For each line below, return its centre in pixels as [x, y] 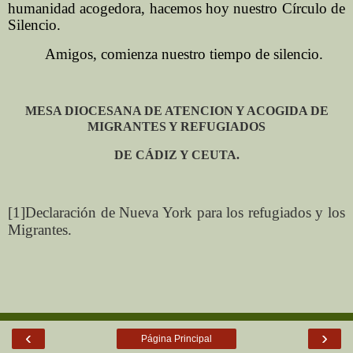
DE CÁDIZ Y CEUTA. [176, 154]
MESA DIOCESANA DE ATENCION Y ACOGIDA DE [176, 111]
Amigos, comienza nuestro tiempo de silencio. [184, 54]
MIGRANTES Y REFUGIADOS [176, 127]
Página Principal [176, 339]
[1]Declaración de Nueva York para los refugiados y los [176, 212]
